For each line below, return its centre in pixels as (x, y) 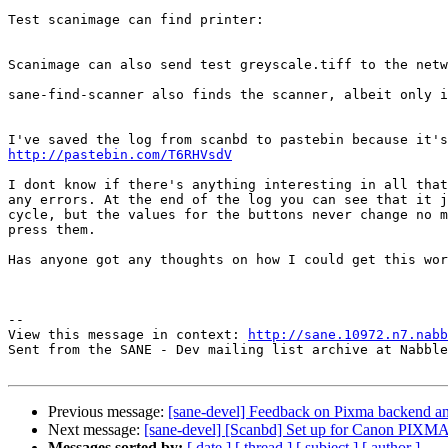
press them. (52, 230)
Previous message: (108, 412)
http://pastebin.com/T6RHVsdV (120, 155)
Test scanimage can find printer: (136, 20)
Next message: (96, 430)
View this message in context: (128, 335)
